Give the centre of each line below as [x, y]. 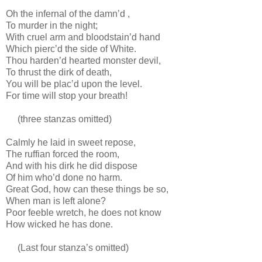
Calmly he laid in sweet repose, [71, 142]
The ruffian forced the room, [63, 154]
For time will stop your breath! [67, 95]
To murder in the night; [52, 25]
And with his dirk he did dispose [72, 166]
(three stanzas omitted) [59, 119]
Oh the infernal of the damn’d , [68, 13]
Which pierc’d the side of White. [71, 49]
